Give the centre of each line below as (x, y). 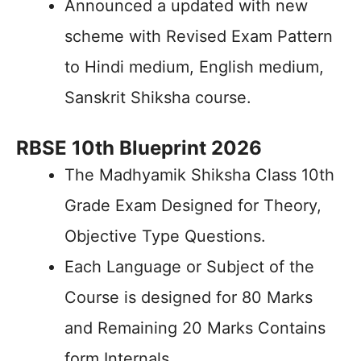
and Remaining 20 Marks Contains (195, 328)
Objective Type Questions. (165, 236)
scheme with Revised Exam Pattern (199, 36)
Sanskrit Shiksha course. (158, 98)
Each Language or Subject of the (189, 267)
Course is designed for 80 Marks (189, 297)
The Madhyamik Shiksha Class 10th (199, 175)
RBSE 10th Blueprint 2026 (139, 148)
